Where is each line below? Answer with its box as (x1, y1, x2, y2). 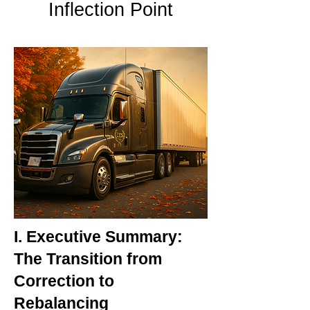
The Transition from (14, 250, 162, 268)
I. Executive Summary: (14, 228, 183, 246)
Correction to (14, 272, 114, 290)
